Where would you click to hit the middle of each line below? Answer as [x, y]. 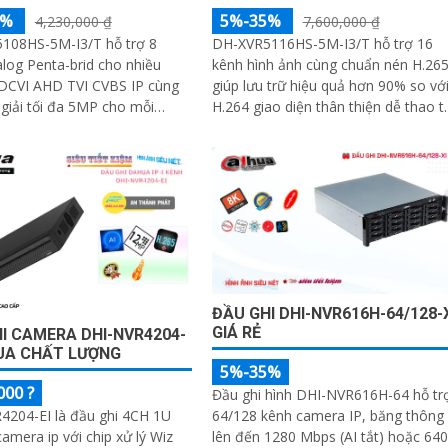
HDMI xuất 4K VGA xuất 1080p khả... [328, 127]
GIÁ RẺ [236, 332]
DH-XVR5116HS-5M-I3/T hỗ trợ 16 [322, 43]
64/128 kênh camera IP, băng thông [327, 415]
